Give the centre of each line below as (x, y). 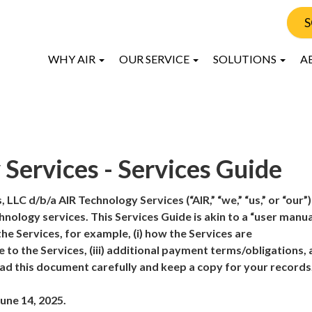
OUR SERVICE (155, 59)
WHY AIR (73, 59)
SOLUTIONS (246, 59)
